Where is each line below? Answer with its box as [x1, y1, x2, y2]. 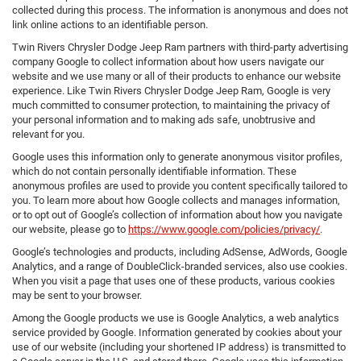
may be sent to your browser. [12, 289, 142, 302]
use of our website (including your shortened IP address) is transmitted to [12, 341, 346, 354]
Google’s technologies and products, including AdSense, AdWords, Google [12, 246, 347, 259]
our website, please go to [12, 223, 128, 236]
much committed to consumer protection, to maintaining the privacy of [12, 99, 330, 112]
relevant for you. [12, 128, 85, 141]
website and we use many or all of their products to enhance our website [12, 70, 341, 83]
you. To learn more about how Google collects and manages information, [12, 194, 340, 207]
